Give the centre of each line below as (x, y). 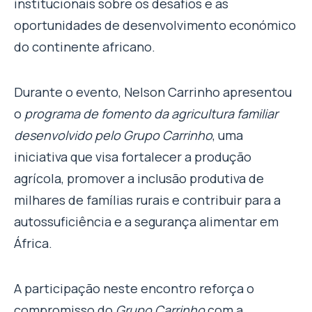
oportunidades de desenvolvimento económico (155, 25)
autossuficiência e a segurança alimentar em (146, 222)
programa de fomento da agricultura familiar (151, 114)
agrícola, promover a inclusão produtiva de (139, 179)
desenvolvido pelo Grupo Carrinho (113, 135)
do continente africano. (85, 47)
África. (33, 243)
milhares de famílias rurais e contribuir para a (147, 200)
